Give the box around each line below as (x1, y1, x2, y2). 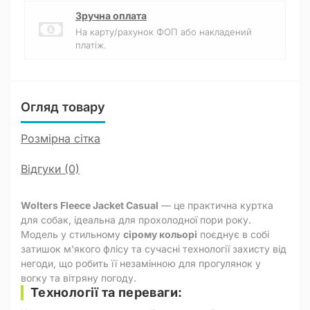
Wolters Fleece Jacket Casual (21, 199, 158, 211)
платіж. (75, 39, 107, 51)
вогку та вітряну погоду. (21, 272, 136, 284)
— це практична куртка (158, 199, 273, 211)
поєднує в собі (197, 228, 269, 240)
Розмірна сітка (21, 131, 100, 145)
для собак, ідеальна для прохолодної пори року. (21, 214, 251, 226)
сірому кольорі (123, 228, 197, 240)
